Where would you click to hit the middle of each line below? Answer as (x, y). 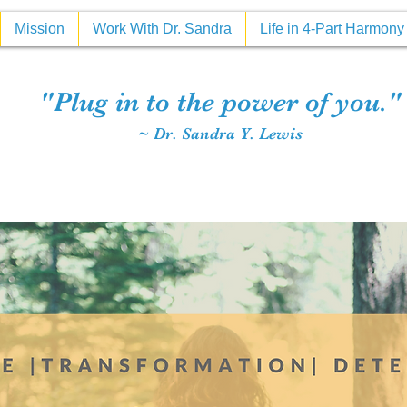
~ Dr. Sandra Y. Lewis (220, 134)
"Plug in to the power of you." (220, 102)
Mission (39, 29)
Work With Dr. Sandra (162, 29)
